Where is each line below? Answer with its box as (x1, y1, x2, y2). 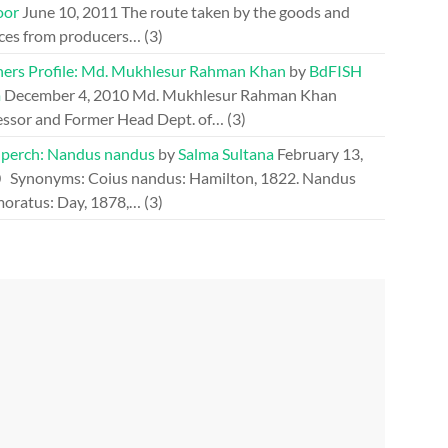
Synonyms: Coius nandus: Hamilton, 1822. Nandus (4, 168, 356, 187)
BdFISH (309, 61, 362, 80)
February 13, (277, 144, 363, 163)
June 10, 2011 (22, 2, 118, 21)
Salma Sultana (178, 144, 274, 163)
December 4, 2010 (4, 85, 129, 104)
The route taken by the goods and (121, 2, 350, 21)
